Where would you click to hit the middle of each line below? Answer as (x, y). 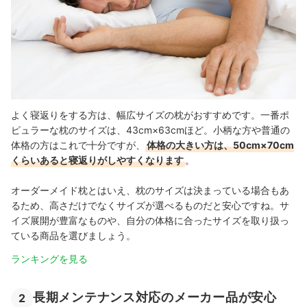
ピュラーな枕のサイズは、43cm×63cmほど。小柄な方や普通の (150, 130)
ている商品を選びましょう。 (73, 235)
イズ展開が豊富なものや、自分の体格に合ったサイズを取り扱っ (150, 220)
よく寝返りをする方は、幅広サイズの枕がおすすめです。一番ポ (150, 114)
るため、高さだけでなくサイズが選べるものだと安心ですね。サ (150, 205)
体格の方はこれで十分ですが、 (78, 145)
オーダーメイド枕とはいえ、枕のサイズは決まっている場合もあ (150, 190)
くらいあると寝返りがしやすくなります (97, 160)
